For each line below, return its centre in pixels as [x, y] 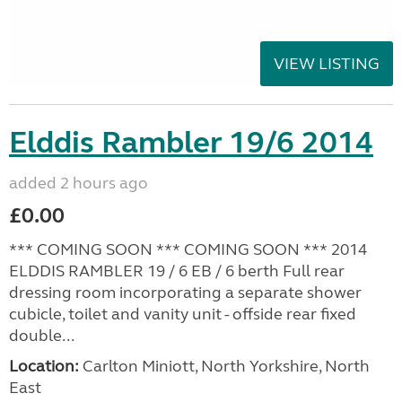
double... [42, 335]
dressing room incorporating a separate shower [185, 292]
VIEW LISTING [327, 63]
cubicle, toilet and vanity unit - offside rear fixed [183, 314]
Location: [44, 366]
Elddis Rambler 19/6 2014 [191, 142]
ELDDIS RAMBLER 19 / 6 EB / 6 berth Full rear [177, 271]
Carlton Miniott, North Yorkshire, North [224, 366]
